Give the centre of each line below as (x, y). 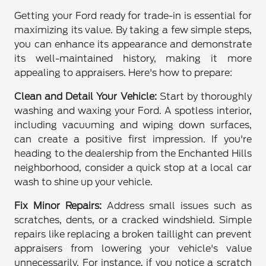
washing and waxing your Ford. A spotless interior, (133, 110)
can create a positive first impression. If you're (133, 139)
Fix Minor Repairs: (58, 205)
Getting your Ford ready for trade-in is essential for (133, 15)
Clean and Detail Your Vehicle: (85, 96)
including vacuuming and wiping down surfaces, (133, 125)
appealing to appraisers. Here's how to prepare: (123, 72)
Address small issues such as (176, 205)
